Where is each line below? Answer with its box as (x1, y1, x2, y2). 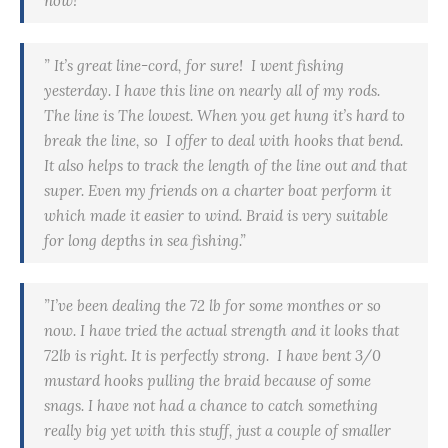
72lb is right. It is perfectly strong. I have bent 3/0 (44, 346, 381, 366)
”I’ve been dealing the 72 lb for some (44, 296, 287, 316)
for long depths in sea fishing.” (44, 231, 246, 251)
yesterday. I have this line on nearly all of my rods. (44, 81, 384, 101)
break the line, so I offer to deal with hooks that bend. (44, 131, 403, 151)
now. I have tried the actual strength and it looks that (44, 321, 399, 341)
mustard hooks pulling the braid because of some (44, 371, 371, 391)
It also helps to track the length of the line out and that (44, 156, 407, 176)
